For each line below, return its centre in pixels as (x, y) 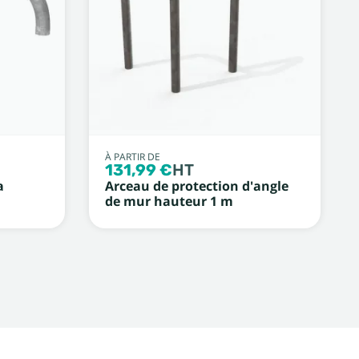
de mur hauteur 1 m (169, 201)
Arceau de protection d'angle (196, 186)
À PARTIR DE (132, 157)
